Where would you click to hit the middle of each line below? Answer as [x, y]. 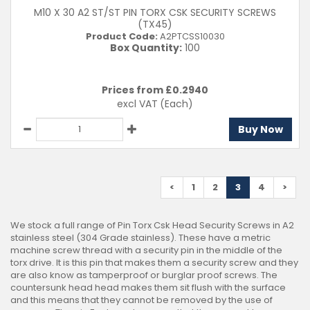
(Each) [176, 104]
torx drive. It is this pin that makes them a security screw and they [154, 263]
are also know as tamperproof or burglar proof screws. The [144, 275]
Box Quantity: [146, 48]
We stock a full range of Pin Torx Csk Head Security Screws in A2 [152, 225]
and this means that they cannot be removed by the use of [142, 300]
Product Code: [121, 36]
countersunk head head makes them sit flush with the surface [148, 288]
